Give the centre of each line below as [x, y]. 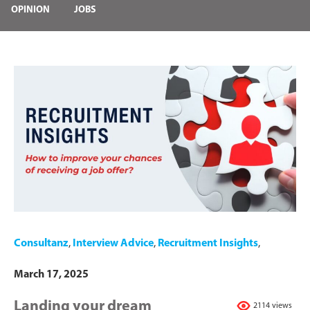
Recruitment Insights [208, 243]
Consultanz [41, 243]
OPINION [30, 10]
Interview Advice [113, 243]
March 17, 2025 [51, 274]
